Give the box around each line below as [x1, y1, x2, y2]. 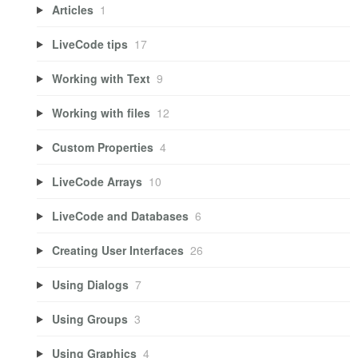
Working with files [51, 104, 150, 121]
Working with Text [51, 70, 150, 86]
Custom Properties [51, 138, 153, 155]
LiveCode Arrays [51, 173, 142, 189]
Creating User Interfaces [51, 241, 184, 258]
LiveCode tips [51, 35, 128, 52]
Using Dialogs [51, 276, 129, 292]
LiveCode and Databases [51, 207, 189, 224]
